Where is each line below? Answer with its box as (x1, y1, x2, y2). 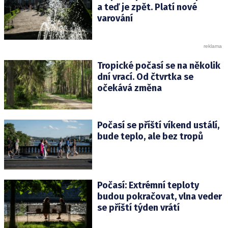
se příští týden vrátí (97, 202, 180, 213)
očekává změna (97, 82, 162, 94)
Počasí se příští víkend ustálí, (97, 120, 219, 131)
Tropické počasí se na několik (97, 60, 220, 72)
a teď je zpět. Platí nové (97, 2, 197, 13)
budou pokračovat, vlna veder (97, 190, 222, 202)
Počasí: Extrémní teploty (97, 179, 199, 191)
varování (97, 13, 133, 24)
